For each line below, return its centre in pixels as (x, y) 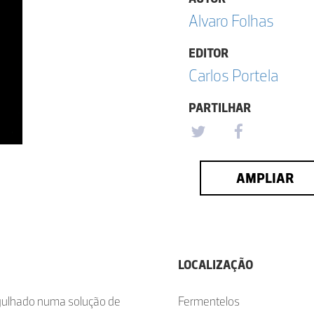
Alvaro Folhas (231, 21)
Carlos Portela (233, 75)
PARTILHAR (220, 108)
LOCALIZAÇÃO (216, 265)
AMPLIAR (265, 178)
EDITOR (209, 53)
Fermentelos (209, 301)
